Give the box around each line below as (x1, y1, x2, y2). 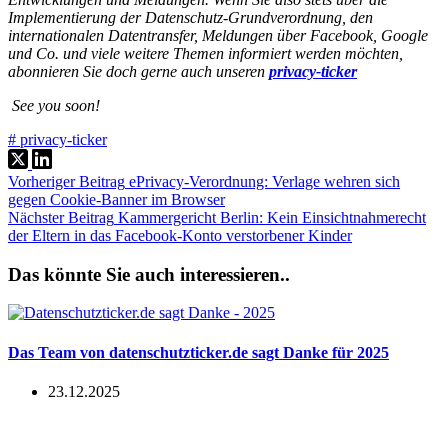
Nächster (8, 208, 68, 226)
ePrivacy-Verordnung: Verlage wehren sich (129, 172, 400, 190)
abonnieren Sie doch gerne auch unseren (8, 62, 269, 80)
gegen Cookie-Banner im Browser (8, 190, 225, 208)
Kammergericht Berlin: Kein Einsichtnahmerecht (118, 208, 426, 226)
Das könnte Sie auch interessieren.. (8, 263, 290, 285)
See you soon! (8, 96, 100, 114)
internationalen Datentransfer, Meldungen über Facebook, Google (8, 26, 428, 44)
